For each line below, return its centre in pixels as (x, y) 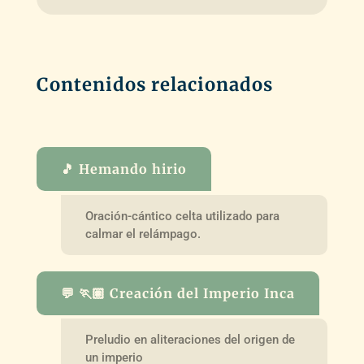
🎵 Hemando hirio (123, 169)
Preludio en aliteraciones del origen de (190, 340)
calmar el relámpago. (143, 234)
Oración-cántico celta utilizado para (182, 216)
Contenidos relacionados (154, 84)
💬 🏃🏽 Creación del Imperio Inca (178, 293)
